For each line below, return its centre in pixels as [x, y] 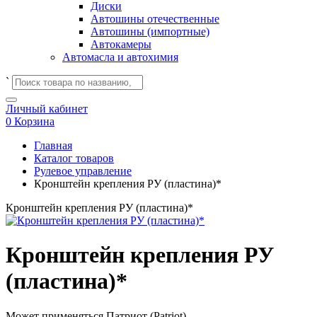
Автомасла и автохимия [120, 57]
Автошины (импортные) [150, 31]
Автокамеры [121, 44]
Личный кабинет [47, 109]
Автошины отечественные [155, 19]
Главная [53, 145]
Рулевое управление [83, 171]
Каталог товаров [74, 158]
